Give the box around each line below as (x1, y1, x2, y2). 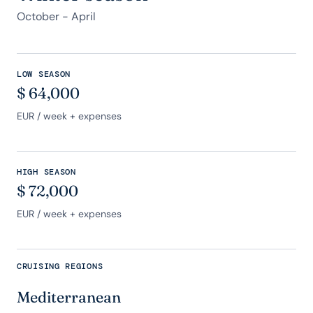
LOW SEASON (17, 68, 71, 80)
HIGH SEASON (17, 166, 76, 177)
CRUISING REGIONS (17, 261, 103, 272)
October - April (17, 9, 96, 24)
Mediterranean (17, 288, 121, 307)
